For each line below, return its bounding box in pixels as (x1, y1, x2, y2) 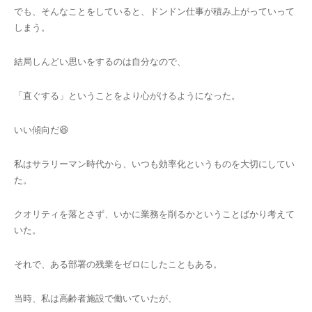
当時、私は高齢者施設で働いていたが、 (14, 291, 177, 304)
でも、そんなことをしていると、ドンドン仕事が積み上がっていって (14, 4, 295, 17)
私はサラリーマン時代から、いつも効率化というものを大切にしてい (14, 157, 295, 170)
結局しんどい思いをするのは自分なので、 (14, 54, 186, 68)
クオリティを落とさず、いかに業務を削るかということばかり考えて (14, 207, 295, 220)
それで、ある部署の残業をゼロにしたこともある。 (14, 257, 222, 270)
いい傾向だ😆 (14, 123, 69, 136)
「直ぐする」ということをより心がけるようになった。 (14, 88, 240, 102)
